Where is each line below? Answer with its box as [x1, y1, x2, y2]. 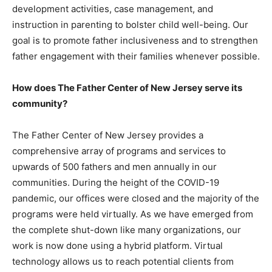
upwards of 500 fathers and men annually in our [12, 161, 217, 172]
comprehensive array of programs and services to [12, 145, 226, 157]
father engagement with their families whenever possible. [12, 50, 260, 62]
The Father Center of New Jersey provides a [12, 129, 203, 141]
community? [12, 98, 67, 109]
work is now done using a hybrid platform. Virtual [12, 240, 223, 251]
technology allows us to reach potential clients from [12, 256, 234, 267]
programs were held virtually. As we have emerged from [12, 208, 253, 220]
